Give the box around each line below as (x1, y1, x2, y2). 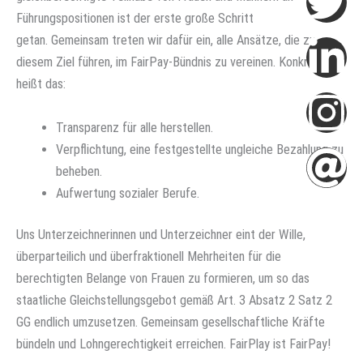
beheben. (56, 163, 103, 179)
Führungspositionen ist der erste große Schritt (16, 11, 254, 27)
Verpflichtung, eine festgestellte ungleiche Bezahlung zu (56, 141, 344, 157)
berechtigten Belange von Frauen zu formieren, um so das (16, 271, 310, 287)
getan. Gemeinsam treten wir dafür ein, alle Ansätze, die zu (16, 32, 315, 49)
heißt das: (16, 76, 66, 92)
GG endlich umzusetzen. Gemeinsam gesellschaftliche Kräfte (16, 314, 325, 331)
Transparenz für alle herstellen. (56, 119, 214, 135)
